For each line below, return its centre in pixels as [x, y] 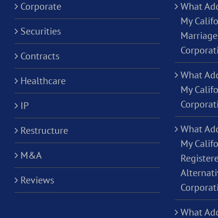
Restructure [44, 130]
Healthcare [43, 81]
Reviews [37, 180]
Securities [41, 31]
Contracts [40, 56]
